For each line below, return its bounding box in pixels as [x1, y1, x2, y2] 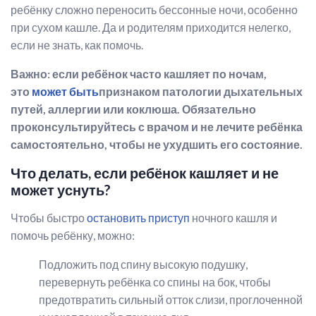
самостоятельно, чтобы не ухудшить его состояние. [11, 138, 303, 151]
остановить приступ [87, 211, 190, 224]
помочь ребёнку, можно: [11, 229, 135, 242]
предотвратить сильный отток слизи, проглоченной [39, 293, 303, 306]
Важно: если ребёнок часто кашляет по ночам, [11, 67, 267, 80]
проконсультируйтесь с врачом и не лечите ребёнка [11, 120, 303, 133]
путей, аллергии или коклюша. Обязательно [11, 102, 256, 116]
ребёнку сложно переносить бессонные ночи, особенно [11, 3, 298, 16]
